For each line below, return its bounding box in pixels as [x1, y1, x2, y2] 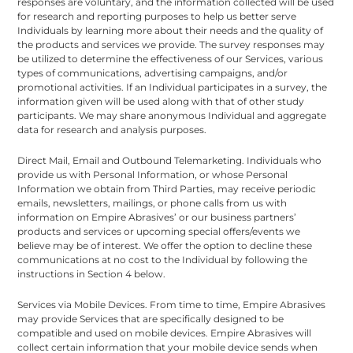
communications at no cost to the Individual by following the [17, 253, 308, 266]
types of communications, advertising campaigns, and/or [17, 66, 288, 79]
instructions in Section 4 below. [17, 267, 166, 280]
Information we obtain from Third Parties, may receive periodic [17, 182, 317, 195]
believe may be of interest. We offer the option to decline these [17, 239, 313, 251]
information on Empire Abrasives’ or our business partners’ [17, 210, 297, 223]
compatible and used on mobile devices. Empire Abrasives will [17, 326, 312, 339]
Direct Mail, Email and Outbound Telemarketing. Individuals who [17, 154, 322, 166]
